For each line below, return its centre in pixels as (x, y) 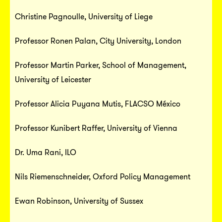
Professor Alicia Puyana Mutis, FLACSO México (98, 104)
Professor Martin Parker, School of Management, (101, 65)
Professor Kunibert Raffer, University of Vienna (96, 128)
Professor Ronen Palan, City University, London (98, 41)
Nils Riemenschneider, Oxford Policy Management (103, 176)
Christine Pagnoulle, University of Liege (84, 16)
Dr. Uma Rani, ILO (46, 152)
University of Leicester (53, 79)
